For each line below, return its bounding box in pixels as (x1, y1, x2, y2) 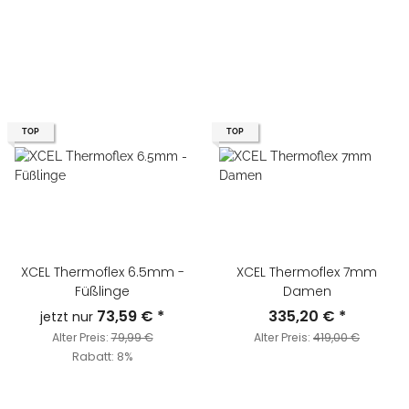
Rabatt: (71, 349, 117, 365)
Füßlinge (75, 282, 130, 301)
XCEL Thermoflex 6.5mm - (20, 263, 184, 282)
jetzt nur (40, 308, 97, 327)
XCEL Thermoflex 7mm (236, 263, 377, 282)
